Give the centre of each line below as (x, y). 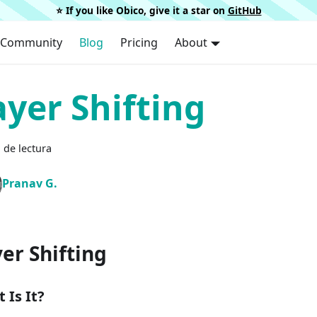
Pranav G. (30, 183)
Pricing (139, 42)
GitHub (244, 10)
